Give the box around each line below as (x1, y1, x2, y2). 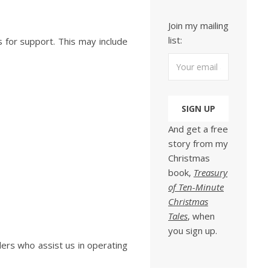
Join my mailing (168, 19, 229, 31)
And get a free (168, 123, 228, 135)
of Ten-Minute (168, 181, 224, 193)
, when (188, 210, 215, 222)
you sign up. (168, 224, 217, 237)
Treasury (194, 166, 227, 178)
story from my (168, 137, 228, 149)
